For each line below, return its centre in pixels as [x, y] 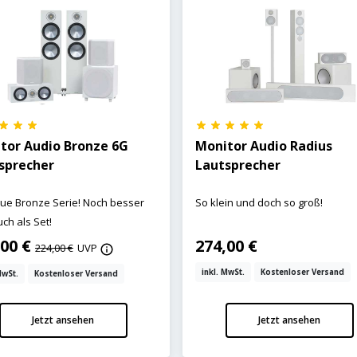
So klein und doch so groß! [259, 203]
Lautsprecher [238, 165]
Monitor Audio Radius [264, 146]
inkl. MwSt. [224, 273]
